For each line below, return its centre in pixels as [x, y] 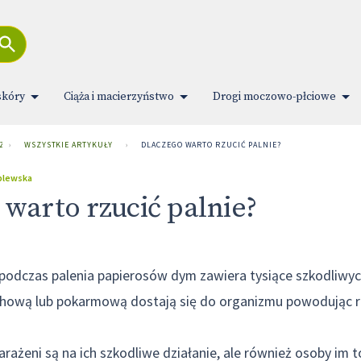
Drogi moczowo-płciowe [274, 97]
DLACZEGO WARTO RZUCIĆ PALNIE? [211, 145]
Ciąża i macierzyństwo [119, 97]
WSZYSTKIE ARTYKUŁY [69, 145]
